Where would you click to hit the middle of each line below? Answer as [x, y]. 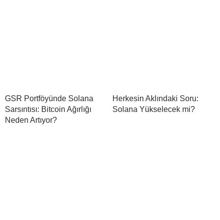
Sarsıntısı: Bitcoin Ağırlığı [48, 109]
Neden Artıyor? [31, 120]
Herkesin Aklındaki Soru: [155, 98]
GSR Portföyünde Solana [49, 98]
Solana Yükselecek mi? [154, 109]
